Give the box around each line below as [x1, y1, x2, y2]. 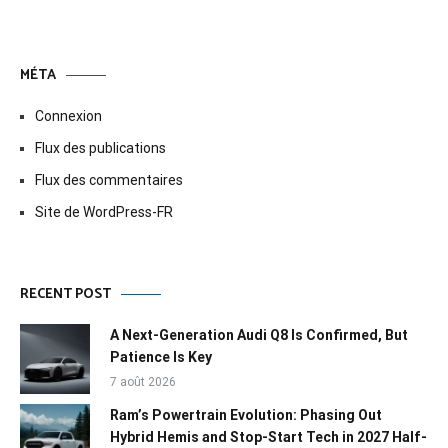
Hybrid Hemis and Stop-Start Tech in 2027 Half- [110, 429, 427, 446]
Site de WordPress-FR [35, 204, 173, 221]
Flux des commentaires [35, 172, 183, 189]
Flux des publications [35, 140, 166, 157]
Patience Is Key [110, 349, 212, 366]
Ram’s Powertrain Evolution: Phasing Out [110, 407, 382, 424]
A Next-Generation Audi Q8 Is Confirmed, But [110, 327, 408, 344]
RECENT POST [20, 283, 111, 307]
